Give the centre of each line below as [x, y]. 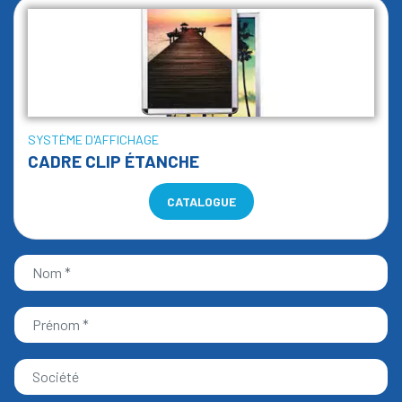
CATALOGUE [201, 201]
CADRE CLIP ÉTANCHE [114, 161]
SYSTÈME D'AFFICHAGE [93, 140]
